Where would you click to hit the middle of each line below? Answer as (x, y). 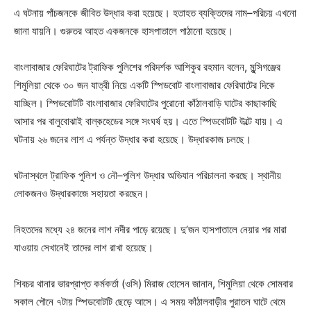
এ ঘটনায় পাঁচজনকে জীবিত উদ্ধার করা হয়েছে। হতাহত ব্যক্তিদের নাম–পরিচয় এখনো (155, 13)
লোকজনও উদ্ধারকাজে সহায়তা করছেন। (82, 193)
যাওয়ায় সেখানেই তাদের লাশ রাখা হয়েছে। (84, 247)
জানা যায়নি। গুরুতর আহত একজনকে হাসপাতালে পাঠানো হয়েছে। (124, 31)
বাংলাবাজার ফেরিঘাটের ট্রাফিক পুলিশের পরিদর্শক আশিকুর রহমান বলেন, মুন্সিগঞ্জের (147, 67)
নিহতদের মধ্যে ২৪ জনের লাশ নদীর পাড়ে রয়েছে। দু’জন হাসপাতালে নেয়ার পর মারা (150, 229)
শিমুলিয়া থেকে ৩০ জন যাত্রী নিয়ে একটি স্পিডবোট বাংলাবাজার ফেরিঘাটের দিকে (144, 85)
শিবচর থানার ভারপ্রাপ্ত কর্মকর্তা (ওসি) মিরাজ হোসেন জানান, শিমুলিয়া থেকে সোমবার (153, 284)
